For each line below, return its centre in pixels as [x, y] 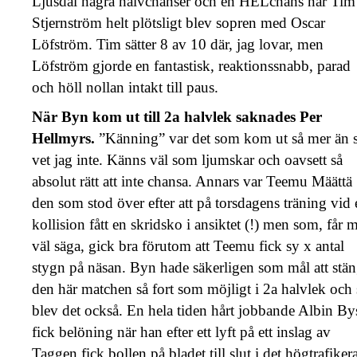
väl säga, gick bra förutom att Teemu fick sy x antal [188, 245]
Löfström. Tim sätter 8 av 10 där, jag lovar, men [178, 44]
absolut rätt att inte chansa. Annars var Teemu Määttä [192, 181]
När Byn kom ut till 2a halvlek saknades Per [177, 116]
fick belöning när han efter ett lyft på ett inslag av [181, 331]
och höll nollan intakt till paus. [125, 87]
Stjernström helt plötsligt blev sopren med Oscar [178, 22]
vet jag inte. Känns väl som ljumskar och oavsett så [187, 159]
